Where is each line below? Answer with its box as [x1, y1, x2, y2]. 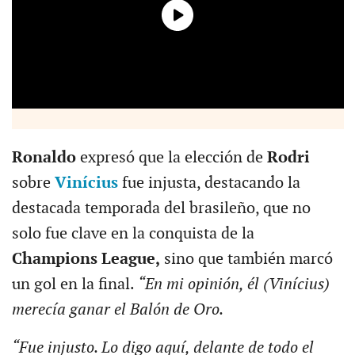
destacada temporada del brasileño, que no [11, 198, 311, 218]
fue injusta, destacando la [121, 173, 300, 193]
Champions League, [11, 249, 160, 269]
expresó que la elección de [79, 147, 267, 167]
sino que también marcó [159, 249, 333, 269]
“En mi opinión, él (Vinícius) [134, 274, 330, 294]
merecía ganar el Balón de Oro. [11, 300, 223, 319]
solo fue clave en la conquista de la [11, 223, 254, 243]
